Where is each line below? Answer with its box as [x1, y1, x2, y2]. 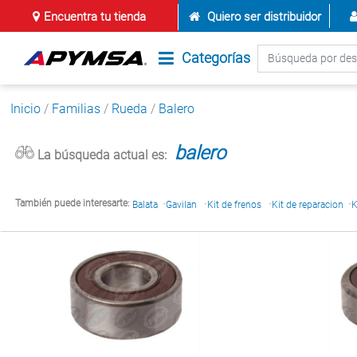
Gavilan [166, 198, 199, 210]
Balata [132, 198, 158, 210]
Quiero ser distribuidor [206, 10, 321, 24]
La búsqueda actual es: [34, 147, 167, 163]
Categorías [182, 49, 251, 66]
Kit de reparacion [272, 198, 343, 210]
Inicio [10, 101, 41, 116]
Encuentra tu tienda [43, 10, 146, 24]
